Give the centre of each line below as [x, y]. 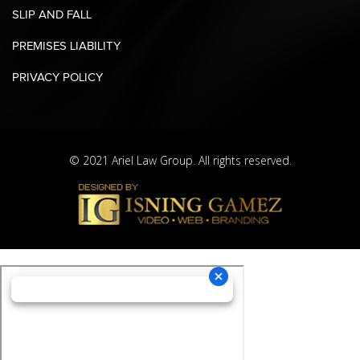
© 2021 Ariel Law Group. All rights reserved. [180, 162]
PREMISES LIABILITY [66, 46]
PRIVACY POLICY [57, 78]
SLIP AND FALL [52, 15]
